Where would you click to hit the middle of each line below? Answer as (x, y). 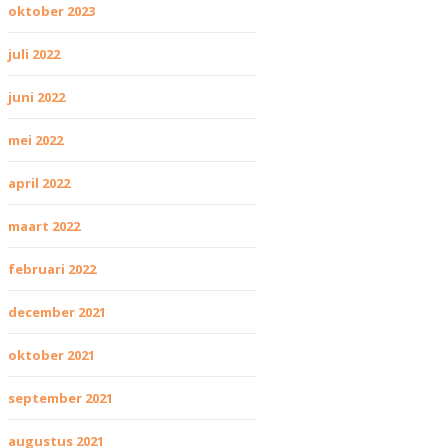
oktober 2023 (51, 11)
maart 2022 (44, 226)
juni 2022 (36, 97)
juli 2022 (34, 54)
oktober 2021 (51, 355)
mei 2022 (35, 140)
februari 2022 (52, 269)
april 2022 (39, 183)
